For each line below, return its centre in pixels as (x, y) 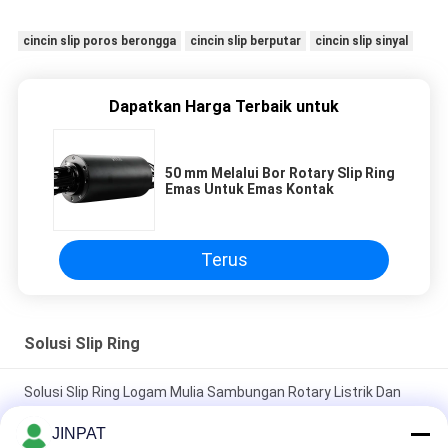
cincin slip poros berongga (99, 41)
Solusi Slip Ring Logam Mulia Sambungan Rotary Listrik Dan (212, 391)
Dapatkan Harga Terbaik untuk (224, 107)
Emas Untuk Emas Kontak (249, 189)
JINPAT (79, 433)
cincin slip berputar (245, 41)
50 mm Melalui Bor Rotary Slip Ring (280, 173)
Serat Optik (60, 413)
